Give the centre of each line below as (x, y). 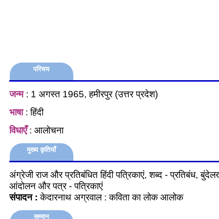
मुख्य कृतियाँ (42, 150)
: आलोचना (45, 130)
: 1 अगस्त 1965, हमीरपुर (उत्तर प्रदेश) (91, 94)
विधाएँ (18, 130)
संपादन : (23, 197)
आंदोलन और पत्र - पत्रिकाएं (56, 186)
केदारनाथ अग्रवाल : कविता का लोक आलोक (113, 197)
